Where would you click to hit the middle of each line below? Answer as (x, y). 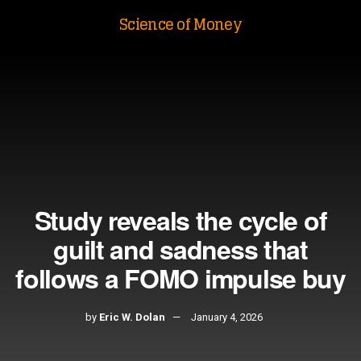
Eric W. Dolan (132, 317)
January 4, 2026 (227, 317)
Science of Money (180, 24)
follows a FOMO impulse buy (180, 278)
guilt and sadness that (180, 249)
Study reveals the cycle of (180, 220)
